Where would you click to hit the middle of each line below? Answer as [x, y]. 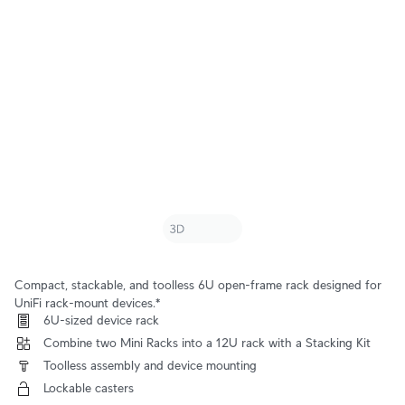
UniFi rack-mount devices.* [87, 303]
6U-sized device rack [101, 320]
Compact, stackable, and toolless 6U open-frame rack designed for [198, 285]
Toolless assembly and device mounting [150, 365]
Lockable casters [89, 388]
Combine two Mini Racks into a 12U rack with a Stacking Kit [207, 343]
